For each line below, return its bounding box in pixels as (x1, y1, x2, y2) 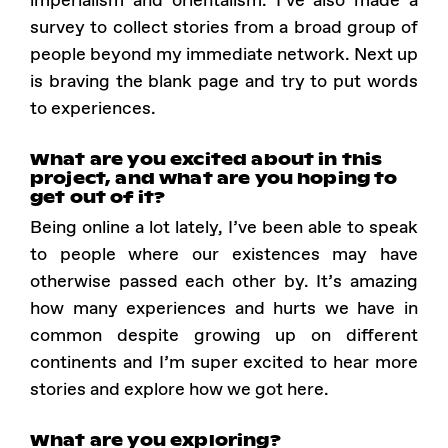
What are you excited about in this (30, 147, 383, 170)
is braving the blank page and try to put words (30, 69, 418, 93)
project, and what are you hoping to (30, 166, 398, 189)
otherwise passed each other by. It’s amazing (30, 269, 418, 293)
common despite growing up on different (30, 323, 418, 347)
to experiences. (30, 96, 156, 120)
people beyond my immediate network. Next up (30, 42, 418, 66)
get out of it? (30, 185, 166, 208)
